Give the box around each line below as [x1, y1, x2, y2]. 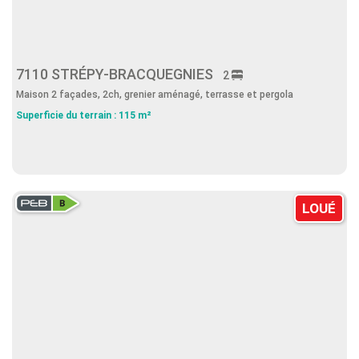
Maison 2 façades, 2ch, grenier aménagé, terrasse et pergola [16, 89, 293, 100]
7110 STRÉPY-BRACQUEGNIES [16, 66, 223, 83]
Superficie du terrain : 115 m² [16, 110, 151, 121]
